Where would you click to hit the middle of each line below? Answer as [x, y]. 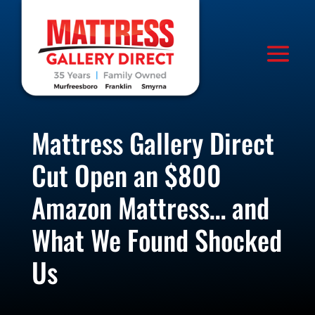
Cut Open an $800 [126, 175]
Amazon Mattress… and [150, 207]
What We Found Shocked [156, 239]
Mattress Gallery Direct [153, 142]
